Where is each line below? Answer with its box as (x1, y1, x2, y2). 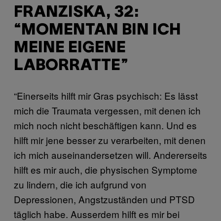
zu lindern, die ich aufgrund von (14, 177, 147, 191)
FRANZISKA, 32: (14, 5, 139, 20)
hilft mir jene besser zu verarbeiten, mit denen (14, 133, 206, 147)
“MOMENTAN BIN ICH (14, 23, 181, 38)
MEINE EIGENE (14, 41, 126, 56)
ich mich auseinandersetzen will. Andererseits (14, 147, 207, 161)
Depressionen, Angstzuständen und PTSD (14, 192, 195, 206)
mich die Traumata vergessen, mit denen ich (14, 103, 201, 117)
